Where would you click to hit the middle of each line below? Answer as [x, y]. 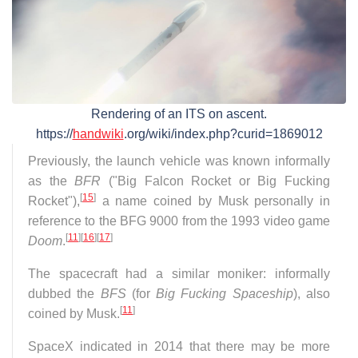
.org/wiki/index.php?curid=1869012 [223, 133]
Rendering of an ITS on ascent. [179, 113]
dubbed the [64, 293]
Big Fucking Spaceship [225, 293]
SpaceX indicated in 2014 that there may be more [179, 346]
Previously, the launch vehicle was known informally [179, 161]
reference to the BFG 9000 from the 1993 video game [179, 221]
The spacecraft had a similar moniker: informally [179, 273]
